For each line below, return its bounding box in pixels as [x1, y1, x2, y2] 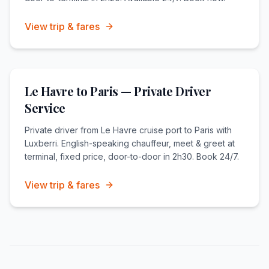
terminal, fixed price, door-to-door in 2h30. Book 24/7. [25, 151, 239, 162]
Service [25, 99, 65, 116]
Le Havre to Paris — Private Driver [25, 82, 211, 99]
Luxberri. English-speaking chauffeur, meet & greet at [25, 138, 235, 148]
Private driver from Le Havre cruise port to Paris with [25, 124, 232, 135]
